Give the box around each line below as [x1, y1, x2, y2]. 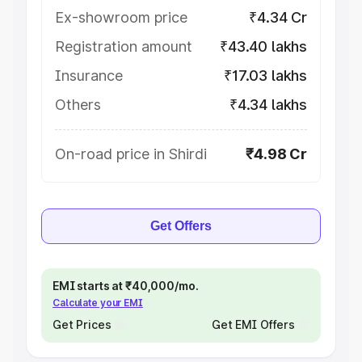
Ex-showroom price [55, 9, 187, 26]
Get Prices [53, 318, 112, 331]
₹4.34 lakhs [229, 96, 307, 113]
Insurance [55, 67, 123, 84]
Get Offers [150, 219, 212, 233]
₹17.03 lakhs [224, 67, 307, 84]
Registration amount [55, 38, 192, 55]
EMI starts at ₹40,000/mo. [53, 279, 199, 293]
